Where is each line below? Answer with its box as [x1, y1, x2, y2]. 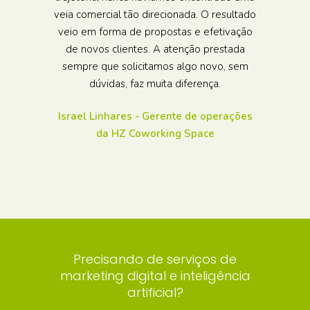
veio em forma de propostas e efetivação [57, 25, 253, 39]
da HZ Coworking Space [95, 127, 215, 140]
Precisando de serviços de [73, 250, 237, 268]
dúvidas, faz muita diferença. [89, 77, 221, 91]
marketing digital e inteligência [60, 267, 250, 284]
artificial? [127, 284, 183, 301]
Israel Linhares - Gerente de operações [57, 109, 253, 123]
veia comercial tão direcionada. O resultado [54, 8, 256, 21]
